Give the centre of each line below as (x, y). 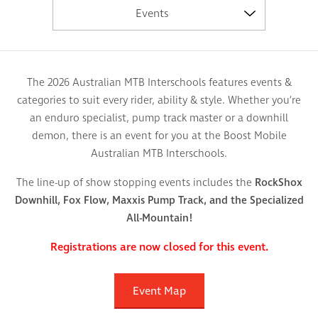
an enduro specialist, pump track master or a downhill (159, 118)
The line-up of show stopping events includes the (135, 183)
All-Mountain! (159, 218)
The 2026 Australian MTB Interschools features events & (159, 83)
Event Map (159, 291)
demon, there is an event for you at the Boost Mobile (159, 136)
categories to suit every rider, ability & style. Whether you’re (159, 100)
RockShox (278, 183)
